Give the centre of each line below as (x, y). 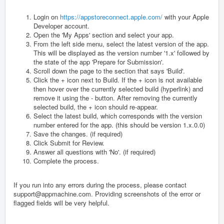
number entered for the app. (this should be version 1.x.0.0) (119, 124)
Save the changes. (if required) (78, 133)
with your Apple (186, 16)
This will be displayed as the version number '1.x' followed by (121, 52)
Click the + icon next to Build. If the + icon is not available (118, 79)
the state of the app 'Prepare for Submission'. (99, 61)
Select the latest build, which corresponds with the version (118, 115)
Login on (47, 16)
